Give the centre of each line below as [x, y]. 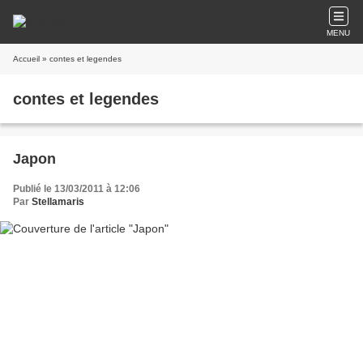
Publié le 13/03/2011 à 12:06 [77, 189]
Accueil [26, 59]
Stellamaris [58, 202]
